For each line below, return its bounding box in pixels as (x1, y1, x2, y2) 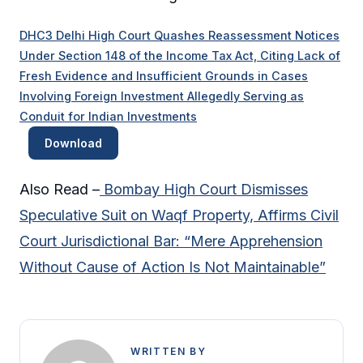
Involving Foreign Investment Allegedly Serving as (19, 89, 304, 104)
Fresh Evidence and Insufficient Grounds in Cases (19, 69, 308, 83)
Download (44, 136, 102, 151)
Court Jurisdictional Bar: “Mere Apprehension (19, 232, 322, 250)
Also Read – (19, 180, 100, 198)
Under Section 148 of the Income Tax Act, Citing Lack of (19, 49, 340, 63)
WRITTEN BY (130, 344, 207, 357)
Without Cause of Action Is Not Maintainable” (19, 258, 326, 275)
